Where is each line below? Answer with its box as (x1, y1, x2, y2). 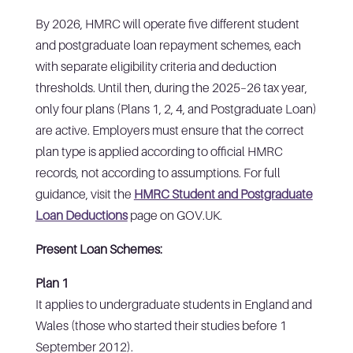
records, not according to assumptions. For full (35, 164, 281, 180)
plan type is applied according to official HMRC (35, 143, 283, 159)
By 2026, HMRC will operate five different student (35, 15, 299, 32)
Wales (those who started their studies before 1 (35, 317, 287, 333)
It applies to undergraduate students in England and (35, 295, 312, 312)
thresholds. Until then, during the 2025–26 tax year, (35, 79, 307, 95)
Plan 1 (35, 274, 69, 291)
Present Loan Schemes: (35, 240, 162, 257)
